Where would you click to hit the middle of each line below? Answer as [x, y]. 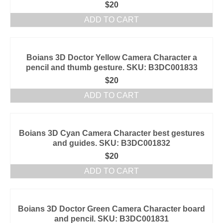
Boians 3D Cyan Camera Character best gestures [111, 133]
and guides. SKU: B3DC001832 [111, 143]
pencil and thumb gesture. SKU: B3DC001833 [111, 67]
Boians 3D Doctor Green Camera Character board [111, 209]
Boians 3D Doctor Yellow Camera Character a [111, 57]
